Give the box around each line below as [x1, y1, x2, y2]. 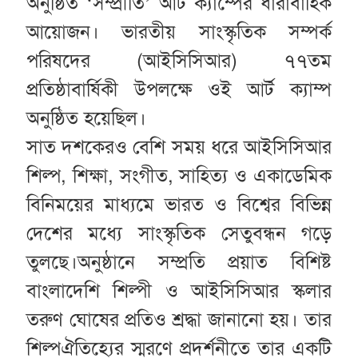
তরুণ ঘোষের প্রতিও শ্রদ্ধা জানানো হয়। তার [26, 307, 332, 332]
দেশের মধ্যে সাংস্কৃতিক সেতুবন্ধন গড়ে [26, 221, 332, 245]
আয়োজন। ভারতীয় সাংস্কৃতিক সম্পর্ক [26, 19, 332, 44]
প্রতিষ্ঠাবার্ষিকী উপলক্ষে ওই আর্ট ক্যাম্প [26, 77, 332, 101]
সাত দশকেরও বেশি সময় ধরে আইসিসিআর [26, 134, 332, 159]
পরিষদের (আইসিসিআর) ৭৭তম [26, 48, 332, 73]
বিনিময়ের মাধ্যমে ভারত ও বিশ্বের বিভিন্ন [26, 192, 332, 217]
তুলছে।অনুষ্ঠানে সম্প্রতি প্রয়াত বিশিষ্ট [26, 249, 332, 274]
